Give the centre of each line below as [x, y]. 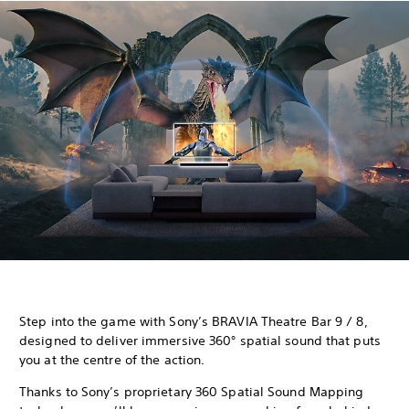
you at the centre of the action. [112, 359]
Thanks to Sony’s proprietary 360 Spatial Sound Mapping [192, 391]
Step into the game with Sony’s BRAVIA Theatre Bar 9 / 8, [194, 321]
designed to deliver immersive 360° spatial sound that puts [200, 340]
